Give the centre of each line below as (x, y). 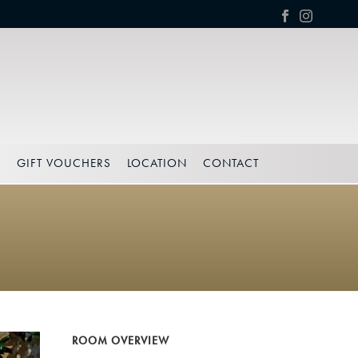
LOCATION (157, 163)
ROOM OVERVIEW (121, 340)
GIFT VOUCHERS (64, 163)
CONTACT (231, 163)
